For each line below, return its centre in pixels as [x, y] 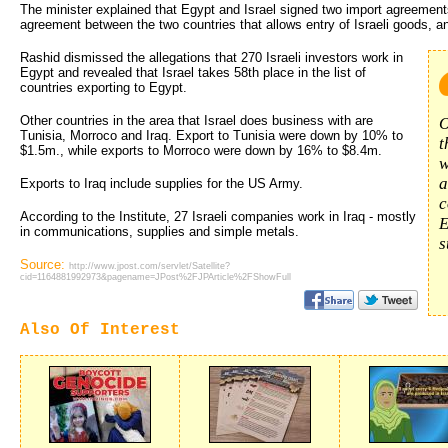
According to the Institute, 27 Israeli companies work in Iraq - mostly [218, 216]
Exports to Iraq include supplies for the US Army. [161, 183]
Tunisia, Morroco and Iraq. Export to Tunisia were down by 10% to [211, 135]
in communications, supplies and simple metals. [159, 231]
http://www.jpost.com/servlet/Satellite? [149, 265]
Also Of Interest [100, 329]
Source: [44, 264]
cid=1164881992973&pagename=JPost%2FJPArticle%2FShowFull [155, 276]
